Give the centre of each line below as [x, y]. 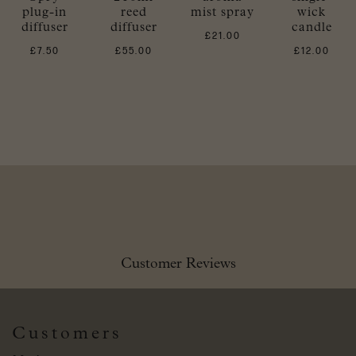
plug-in [44, 12]
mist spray [222, 12]
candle [311, 27]
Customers [67, 334]
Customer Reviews [178, 264]
